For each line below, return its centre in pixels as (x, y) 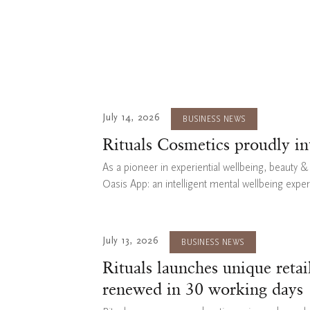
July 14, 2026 (131, 118)
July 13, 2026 (131, 241)
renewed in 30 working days (203, 289)
